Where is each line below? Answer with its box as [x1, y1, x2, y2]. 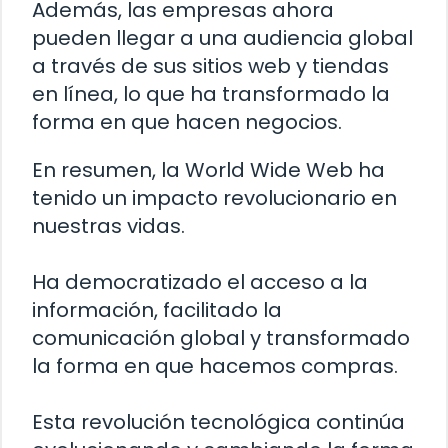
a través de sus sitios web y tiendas [32, 52, 389, 81]
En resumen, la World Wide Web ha [32, 156, 385, 185]
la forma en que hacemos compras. [32, 352, 398, 381]
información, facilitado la [32, 296, 282, 325]
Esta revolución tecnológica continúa [32, 408, 405, 437]
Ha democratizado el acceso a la [32, 268, 368, 297]
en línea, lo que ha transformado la [32, 80, 390, 109]
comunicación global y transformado [32, 324, 410, 353]
